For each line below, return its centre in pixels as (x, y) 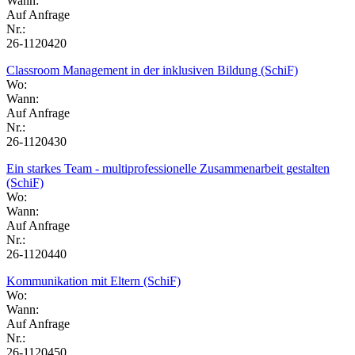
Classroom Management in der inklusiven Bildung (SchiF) (152, 70)
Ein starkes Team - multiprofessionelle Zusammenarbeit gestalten (168, 168)
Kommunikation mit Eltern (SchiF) (94, 281)
